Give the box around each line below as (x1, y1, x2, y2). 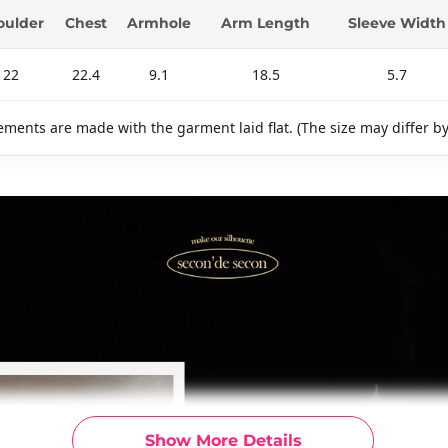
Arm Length (221, 13, 310, 32)
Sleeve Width (348, 13, 446, 32)
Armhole (127, 13, 191, 32)
